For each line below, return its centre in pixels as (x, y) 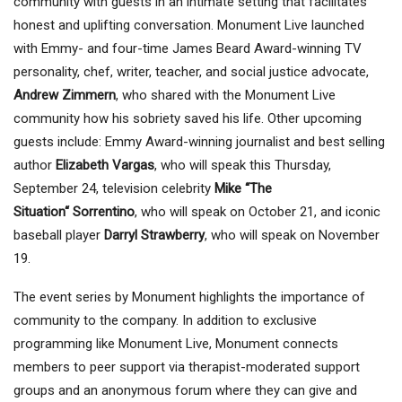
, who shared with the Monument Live (226, 96)
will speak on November (310, 236)
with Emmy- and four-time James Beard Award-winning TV (188, 49)
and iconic (350, 212)
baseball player (59, 236)
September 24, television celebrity (112, 189)
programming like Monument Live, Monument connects (176, 344)
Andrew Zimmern (65, 96)
